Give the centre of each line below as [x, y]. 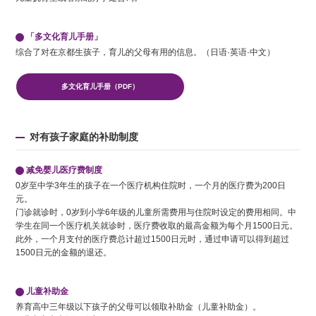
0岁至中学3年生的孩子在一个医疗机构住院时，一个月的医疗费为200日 [151, 186]
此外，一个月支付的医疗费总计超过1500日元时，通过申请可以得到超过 [153, 239]
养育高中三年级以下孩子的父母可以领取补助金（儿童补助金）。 [139, 307]
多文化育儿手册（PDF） [101, 87]
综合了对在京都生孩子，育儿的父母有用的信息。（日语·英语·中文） [146, 53]
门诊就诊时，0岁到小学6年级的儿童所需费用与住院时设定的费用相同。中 [156, 213]
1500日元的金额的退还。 [64, 253]
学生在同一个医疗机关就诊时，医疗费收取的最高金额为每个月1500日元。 [157, 226]
